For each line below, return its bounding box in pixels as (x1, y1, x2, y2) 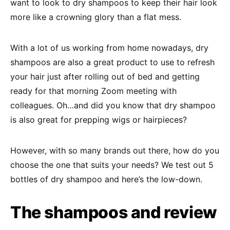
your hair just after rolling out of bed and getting (10, 71, 200, 82)
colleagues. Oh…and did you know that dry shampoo (10, 100, 216, 110)
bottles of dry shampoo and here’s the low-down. (10, 174, 202, 184)
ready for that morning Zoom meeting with (10, 86, 177, 96)
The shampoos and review (10, 202, 217, 222)
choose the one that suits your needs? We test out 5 (10, 160, 214, 170)
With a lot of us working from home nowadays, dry (10, 43, 208, 53)
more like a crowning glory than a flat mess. (10, 12, 181, 22)
